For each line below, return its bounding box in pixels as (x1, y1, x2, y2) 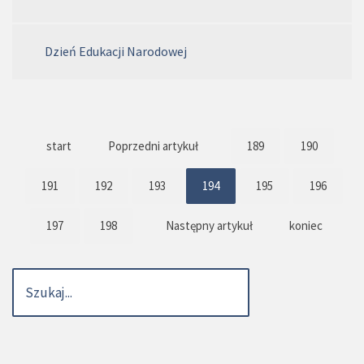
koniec (288, 218, 323, 234)
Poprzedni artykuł (108, 138, 198, 154)
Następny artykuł (165, 218, 253, 234)
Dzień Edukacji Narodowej (45, 43, 187, 60)
